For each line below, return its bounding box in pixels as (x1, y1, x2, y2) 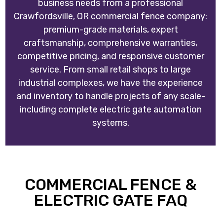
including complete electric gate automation (19, 104, 202, 115)
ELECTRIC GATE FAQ (34, 191, 187, 210)
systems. (92, 117, 129, 129)
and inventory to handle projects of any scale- (16, 91, 205, 102)
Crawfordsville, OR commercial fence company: (14, 11, 207, 22)
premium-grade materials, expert (43, 24, 178, 36)
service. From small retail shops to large (30, 64, 191, 75)
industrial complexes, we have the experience (18, 77, 203, 89)
